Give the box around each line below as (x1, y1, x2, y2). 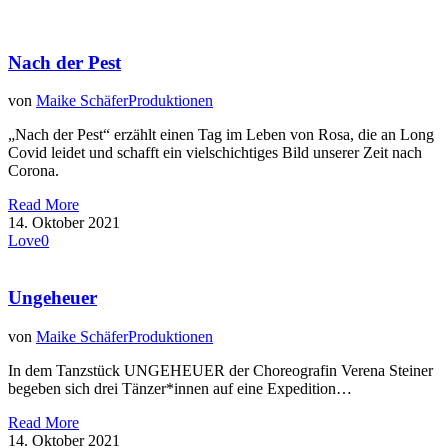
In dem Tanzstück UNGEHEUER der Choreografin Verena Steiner (8, 361, 433, 379)
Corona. (8, 162, 59, 180)
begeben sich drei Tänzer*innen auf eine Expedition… (8, 379, 352, 397)
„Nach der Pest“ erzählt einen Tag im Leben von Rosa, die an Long (8, 126, 434, 144)
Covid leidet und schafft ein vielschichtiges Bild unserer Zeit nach (8, 144, 422, 162)
